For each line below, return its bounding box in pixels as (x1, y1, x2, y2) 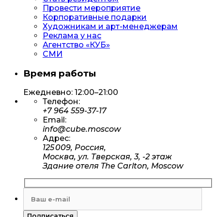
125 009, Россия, (43, 143, 106, 153)
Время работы (23, 67, 96, 79)
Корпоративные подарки (43, 12, 147, 22)
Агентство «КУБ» (43, 40, 110, 49)
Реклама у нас (43, 31, 101, 40)
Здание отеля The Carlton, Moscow (43, 161, 183, 171)
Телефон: (43, 97, 80, 107)
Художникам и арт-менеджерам (43, 21, 178, 31)
